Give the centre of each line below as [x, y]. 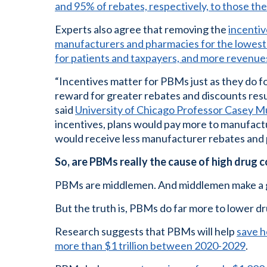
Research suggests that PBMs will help [146, 231]
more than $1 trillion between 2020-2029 [150, 246]
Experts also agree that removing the [142, 29]
